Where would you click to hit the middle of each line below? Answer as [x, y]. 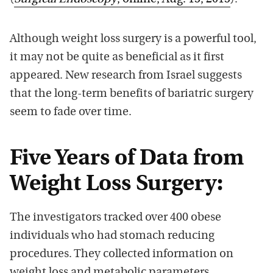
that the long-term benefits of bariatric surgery [132, 94]
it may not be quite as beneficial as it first [117, 57]
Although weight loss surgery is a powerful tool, [133, 39]
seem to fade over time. [71, 112]
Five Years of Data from [127, 159]
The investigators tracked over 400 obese [115, 218]
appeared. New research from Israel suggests [126, 76]
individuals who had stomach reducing [112, 236]
